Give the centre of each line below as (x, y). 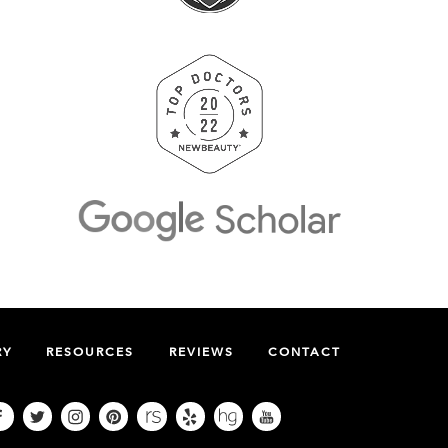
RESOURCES (90, 352)
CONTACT (304, 352)
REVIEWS (201, 352)
